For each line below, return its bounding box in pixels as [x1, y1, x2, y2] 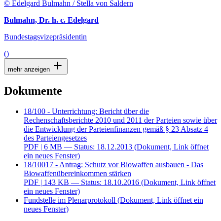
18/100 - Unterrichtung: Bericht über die [24, 107, 149, 116]
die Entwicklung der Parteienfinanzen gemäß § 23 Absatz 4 [24, 125, 208, 134]
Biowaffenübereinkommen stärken [24, 169, 131, 178]
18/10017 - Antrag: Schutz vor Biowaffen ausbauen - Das [24, 160, 203, 169]
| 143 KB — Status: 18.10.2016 [40, 178, 139, 187]
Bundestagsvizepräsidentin [4, 32, 87, 41]
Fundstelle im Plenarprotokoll [24, 196, 115, 205]
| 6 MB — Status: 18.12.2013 [40, 143, 132, 151]
